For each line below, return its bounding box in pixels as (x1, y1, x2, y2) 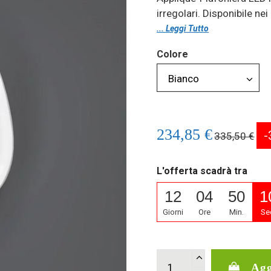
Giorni (162, 207, 183, 217)
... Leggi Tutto (157, 23, 209, 33)
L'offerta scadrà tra (157, 165, 247, 177)
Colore (157, 48, 188, 60)
